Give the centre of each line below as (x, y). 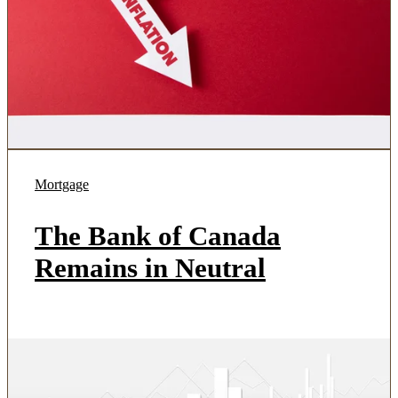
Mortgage (62, 184)
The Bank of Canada (158, 236)
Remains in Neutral (150, 268)
